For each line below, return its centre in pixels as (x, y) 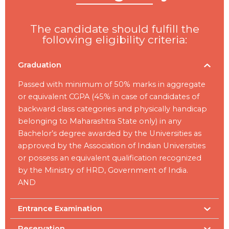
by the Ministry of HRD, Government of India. (103, 170)
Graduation (40, 65)
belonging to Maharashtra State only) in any (100, 121)
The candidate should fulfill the (114, 29)
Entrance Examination (60, 208)
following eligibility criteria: (114, 39)
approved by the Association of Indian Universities (112, 145)
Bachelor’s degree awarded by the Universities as (110, 133)
